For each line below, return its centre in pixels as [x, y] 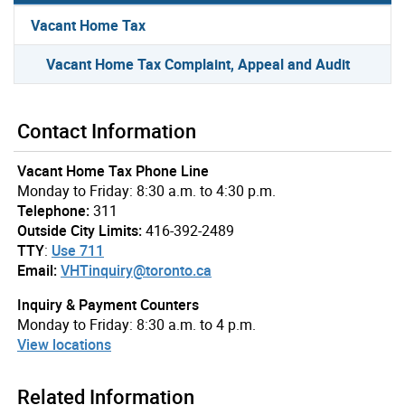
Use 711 [78, 250]
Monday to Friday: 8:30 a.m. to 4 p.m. [137, 324]
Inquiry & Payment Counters [108, 304]
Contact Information [107, 130]
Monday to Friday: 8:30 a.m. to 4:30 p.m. [146, 190]
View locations [64, 344]
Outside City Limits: [80, 230]
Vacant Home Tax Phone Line [113, 170]
